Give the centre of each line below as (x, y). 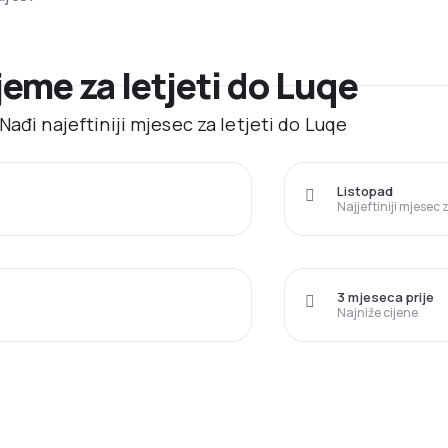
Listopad (365, 191)
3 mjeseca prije (385, 297)
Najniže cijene (377, 313)
